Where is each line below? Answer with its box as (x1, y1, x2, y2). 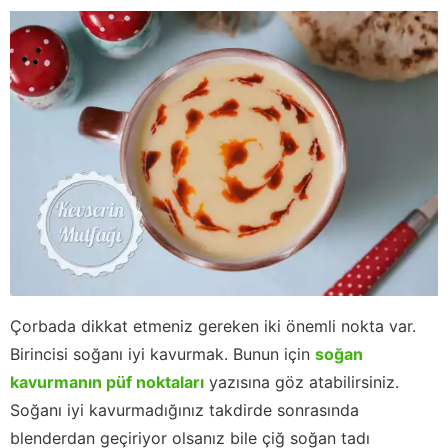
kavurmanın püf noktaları (10, 372, 204, 393)
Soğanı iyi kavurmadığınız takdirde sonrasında (10, 400, 359, 421)
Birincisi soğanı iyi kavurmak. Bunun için (10, 344, 315, 365)
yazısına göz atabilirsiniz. (204, 372, 399, 393)
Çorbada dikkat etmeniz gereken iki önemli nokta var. (10, 316, 416, 337)
